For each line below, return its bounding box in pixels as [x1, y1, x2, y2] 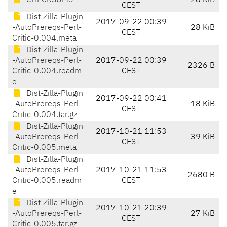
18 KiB [191, 100, 215, 109]
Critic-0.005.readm [12, 177, 82, 185]
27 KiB [191, 210, 215, 218]
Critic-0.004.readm [12, 67, 82, 76]
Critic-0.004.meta [12, 34, 77, 43]
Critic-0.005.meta [12, 144, 77, 153]
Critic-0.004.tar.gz [12, 111, 77, 120]
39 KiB [191, 133, 215, 142]
